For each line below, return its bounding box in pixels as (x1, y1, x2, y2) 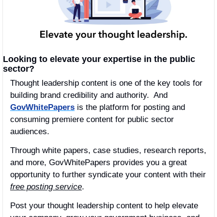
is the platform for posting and (75, 102, 185, 112)
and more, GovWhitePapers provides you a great (10, 157, 187, 167)
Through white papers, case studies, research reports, (10, 145, 206, 155)
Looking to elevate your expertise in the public (3, 54, 195, 64)
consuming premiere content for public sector (10, 114, 174, 124)
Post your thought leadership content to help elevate (10, 201, 198, 210)
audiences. (10, 126, 49, 136)
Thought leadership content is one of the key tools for (10, 78, 202, 88)
